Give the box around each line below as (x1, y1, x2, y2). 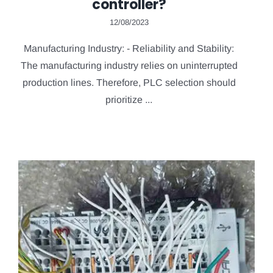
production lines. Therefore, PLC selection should (22, 77, 236, 88)
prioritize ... (105, 94, 152, 105)
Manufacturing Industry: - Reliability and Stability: (24, 43, 234, 54)
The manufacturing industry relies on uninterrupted (20, 60, 238, 71)
